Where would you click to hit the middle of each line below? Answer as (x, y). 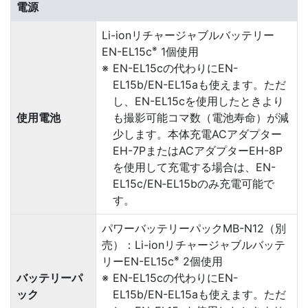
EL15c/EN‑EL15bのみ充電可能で (194, 184)
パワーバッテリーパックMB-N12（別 (194, 228)
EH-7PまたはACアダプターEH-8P (198, 151)
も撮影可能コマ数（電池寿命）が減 (201, 118)
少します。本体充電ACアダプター (197, 134)
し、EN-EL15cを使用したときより (198, 101)
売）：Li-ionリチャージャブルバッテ (194, 245)
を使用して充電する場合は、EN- (194, 167)
